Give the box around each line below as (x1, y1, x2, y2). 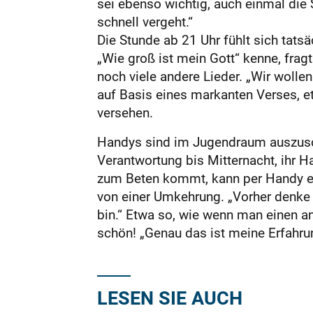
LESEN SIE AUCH (96, 284, 242, 310)
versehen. (96, 103, 153, 122)
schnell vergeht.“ (96, 13, 193, 31)
